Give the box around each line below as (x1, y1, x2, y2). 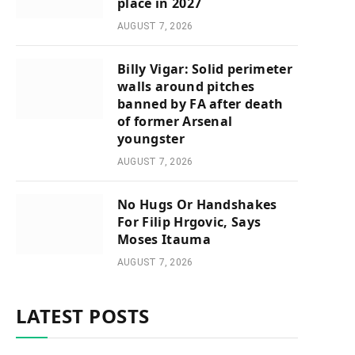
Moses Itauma (117, 231, 211, 248)
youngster (117, 130, 185, 147)
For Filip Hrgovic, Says (117, 213, 261, 231)
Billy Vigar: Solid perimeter (117, 60, 292, 78)
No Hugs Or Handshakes (117, 196, 277, 213)
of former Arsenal (117, 113, 233, 130)
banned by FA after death (117, 95, 284, 113)
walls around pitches (117, 78, 255, 95)
